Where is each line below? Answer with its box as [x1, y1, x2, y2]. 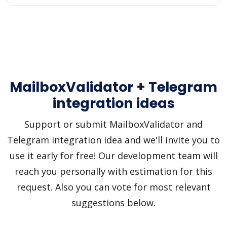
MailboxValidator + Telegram [10, 78, 217, 96]
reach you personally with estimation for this [15, 165, 212, 177]
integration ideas [52, 94, 175, 112]
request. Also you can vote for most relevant [16, 181, 211, 193]
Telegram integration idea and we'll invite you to [7, 134, 220, 146]
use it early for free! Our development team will [9, 149, 218, 162]
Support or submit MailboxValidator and [24, 118, 203, 130]
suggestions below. [71, 197, 156, 209]
